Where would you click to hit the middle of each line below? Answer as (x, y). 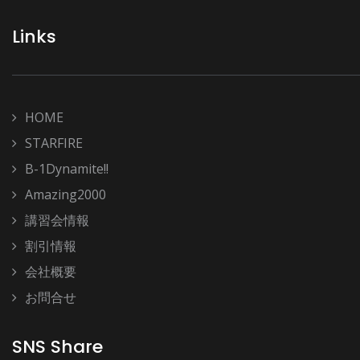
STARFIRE (54, 143)
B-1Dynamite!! (67, 168)
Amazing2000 (65, 194)
